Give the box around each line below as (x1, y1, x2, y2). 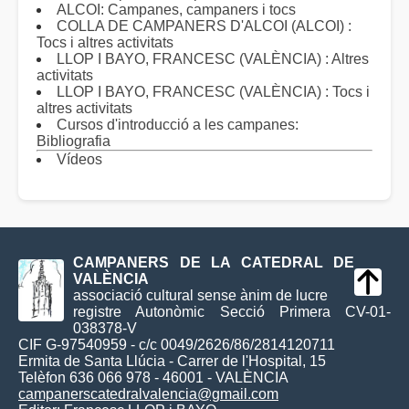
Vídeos (57, 152, 102, 167)
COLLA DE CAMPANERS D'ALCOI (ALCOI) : (57, 18, 351, 34)
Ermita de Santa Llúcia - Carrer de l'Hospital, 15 (18, 353, 326, 370)
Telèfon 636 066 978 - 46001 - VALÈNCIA (18, 370, 288, 386)
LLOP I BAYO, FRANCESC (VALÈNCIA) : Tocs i (57, 84, 370, 100)
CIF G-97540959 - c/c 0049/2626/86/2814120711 (18, 337, 335, 353)
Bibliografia (37, 133, 110, 149)
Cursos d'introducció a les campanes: (57, 117, 299, 132)
